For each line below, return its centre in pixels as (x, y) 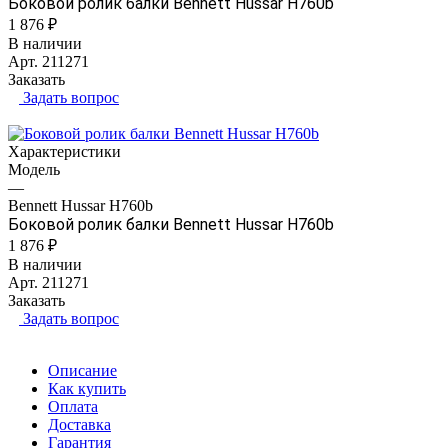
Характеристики (64, 152)
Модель (34, 170)
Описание (82, 371)
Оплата (73, 407)
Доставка (79, 425)
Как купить (87, 389)
